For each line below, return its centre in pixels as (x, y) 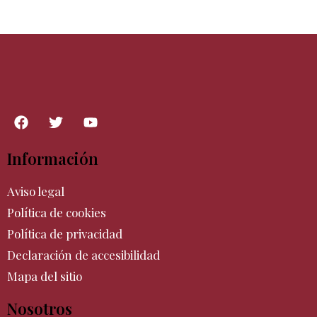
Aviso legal (36, 191)
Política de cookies (57, 213)
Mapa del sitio (45, 276)
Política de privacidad (65, 234)
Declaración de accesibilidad (83, 255)
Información (53, 159)
